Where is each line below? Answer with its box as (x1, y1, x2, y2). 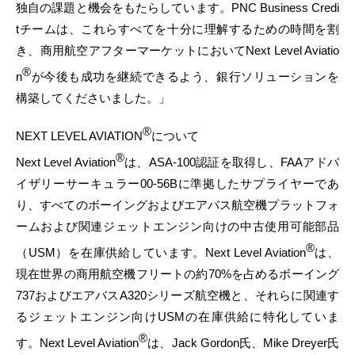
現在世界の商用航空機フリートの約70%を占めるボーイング (16, 267, 339, 281)
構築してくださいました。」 (16, 91, 170, 105)
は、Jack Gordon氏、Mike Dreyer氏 (147, 336, 340, 349)
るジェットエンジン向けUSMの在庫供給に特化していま (16, 310, 339, 323)
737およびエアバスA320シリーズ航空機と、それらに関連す (16, 288, 339, 302)
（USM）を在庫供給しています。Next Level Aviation (16, 246, 306, 259)
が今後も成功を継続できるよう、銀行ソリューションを (31, 70, 339, 83)
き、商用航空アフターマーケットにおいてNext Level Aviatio (16, 44, 339, 57)
